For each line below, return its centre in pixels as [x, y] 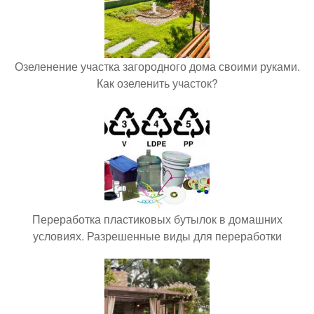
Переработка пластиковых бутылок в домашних [157, 219]
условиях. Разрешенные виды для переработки [157, 236]
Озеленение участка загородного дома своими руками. [157, 67]
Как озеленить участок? [157, 83]
